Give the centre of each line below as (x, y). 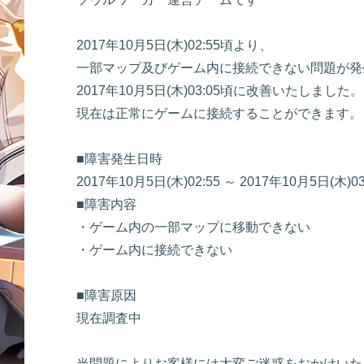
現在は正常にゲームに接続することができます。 (219, 113)
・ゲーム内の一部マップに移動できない (193, 227)
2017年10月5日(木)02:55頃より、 (174, 45)
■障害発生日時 (119, 159)
